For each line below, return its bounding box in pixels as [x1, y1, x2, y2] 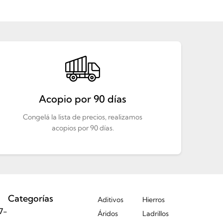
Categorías [8, 193, 53, 204]
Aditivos [98, 195, 123, 204]
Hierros [142, 195, 165, 204]
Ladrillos [142, 209, 169, 218]
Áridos [98, 209, 118, 218]
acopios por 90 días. [51, 123, 114, 132]
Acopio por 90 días [39, 93, 126, 105]
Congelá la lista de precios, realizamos [23, 112, 142, 121]
